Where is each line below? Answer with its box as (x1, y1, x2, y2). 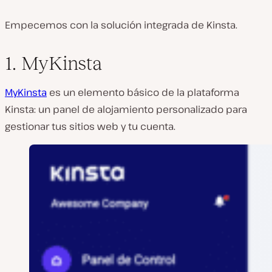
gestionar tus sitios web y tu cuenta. (5, 119, 175, 133)
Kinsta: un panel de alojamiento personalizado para (5, 102, 247, 116)
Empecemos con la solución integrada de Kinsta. (5, 18, 237, 32)
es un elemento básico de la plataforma (47, 85, 239, 99)
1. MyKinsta (5, 52, 102, 74)
